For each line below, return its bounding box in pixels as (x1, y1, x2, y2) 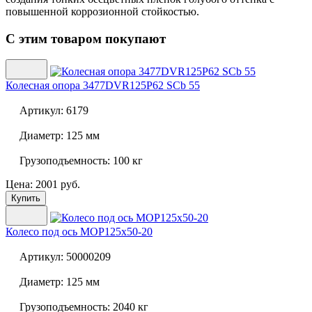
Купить (11, 193, 40, 204)
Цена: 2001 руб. (6, 178, 80, 191)
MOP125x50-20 (77, 226, 153, 238)
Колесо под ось (6, 226, 77, 238)
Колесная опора (6, 79, 80, 92)
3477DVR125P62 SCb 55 (80, 79, 200, 92)
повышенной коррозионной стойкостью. (6, 5, 199, 17)
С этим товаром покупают (6, 31, 166, 46)
